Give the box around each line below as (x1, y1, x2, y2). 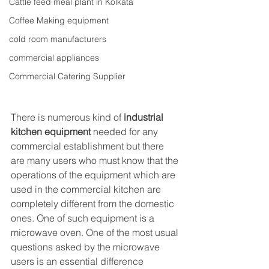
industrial (124, 110, 166, 123)
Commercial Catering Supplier (9, 71, 125, 82)
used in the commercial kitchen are (11, 183, 163, 195)
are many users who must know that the (11, 154, 181, 166)
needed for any (91, 125, 160, 138)
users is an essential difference (11, 255, 146, 267)
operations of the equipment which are (11, 168, 178, 181)
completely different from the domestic (11, 197, 177, 210)
